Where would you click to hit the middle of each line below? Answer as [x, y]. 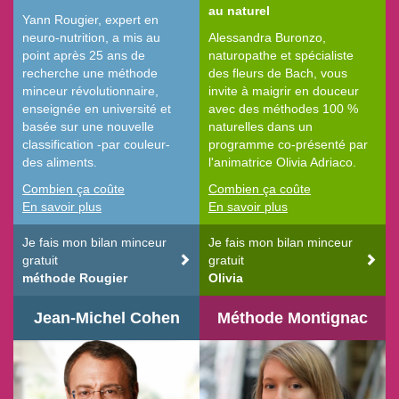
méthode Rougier [75, 278]
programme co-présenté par [288, 145]
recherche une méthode [90, 73]
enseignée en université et [97, 109]
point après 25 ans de [84, 56]
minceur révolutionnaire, [90, 91]
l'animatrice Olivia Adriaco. [282, 163]
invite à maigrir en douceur [284, 91]
